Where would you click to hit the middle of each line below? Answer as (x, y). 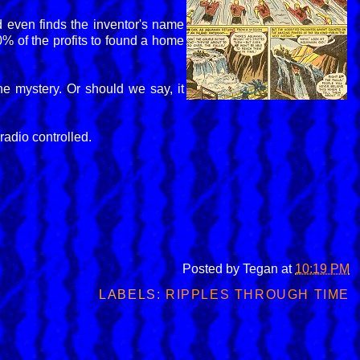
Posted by (213, 268)
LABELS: (132, 294)
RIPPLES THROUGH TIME (257, 294)
